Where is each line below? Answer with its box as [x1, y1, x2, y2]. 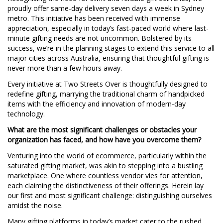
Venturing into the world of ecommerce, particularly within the [7, 150, 207, 160]
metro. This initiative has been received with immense [7, 13, 180, 23]
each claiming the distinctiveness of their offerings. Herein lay [7, 180, 204, 190]
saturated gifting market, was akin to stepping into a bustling [7, 160, 203, 170]
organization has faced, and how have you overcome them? [7, 134, 201, 144]
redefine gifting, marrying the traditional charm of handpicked [7, 89, 205, 99]
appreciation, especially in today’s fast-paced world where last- [7, 23, 209, 33]
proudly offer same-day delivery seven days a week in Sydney [7, 3, 204, 13]
